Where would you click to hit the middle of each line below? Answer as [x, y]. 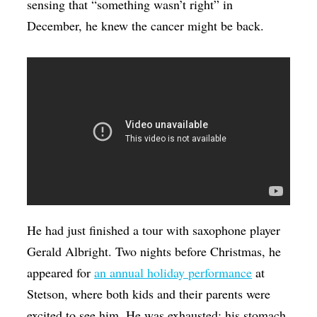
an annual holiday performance [173, 272]
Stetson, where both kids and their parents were [149, 293]
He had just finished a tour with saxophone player [154, 230]
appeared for [61, 272]
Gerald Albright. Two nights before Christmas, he [154, 251]
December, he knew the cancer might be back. [146, 25]
